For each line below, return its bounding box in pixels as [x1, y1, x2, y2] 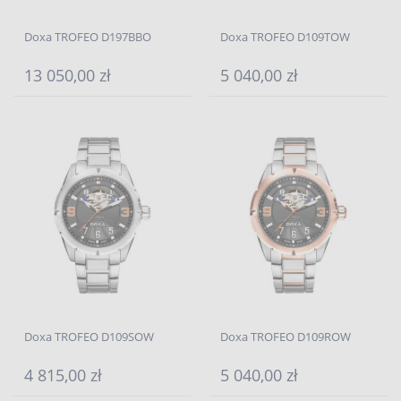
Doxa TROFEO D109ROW [220, 328, 351, 345]
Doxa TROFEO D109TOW [220, 29, 350, 45]
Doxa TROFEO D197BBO [24, 29, 151, 45]
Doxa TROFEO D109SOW [24, 328, 154, 345]
